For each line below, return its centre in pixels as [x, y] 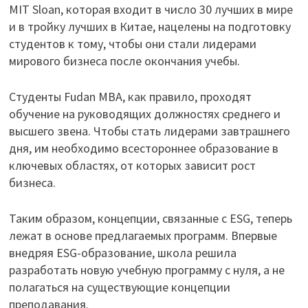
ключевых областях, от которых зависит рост [132, 166]
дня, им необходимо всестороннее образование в [143, 148]
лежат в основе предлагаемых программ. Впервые [143, 236]
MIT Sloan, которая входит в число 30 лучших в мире [151, 10]
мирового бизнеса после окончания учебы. [124, 61]
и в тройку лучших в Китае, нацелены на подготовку [150, 27]
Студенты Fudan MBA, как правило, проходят [130, 97]
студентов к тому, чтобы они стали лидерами [132, 44]
